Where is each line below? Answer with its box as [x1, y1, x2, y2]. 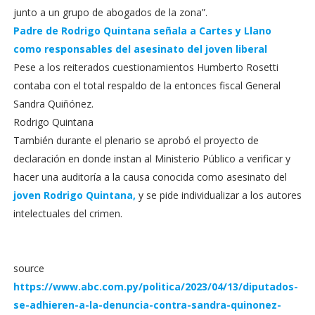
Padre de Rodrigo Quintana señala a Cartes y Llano [13, 24, 271, 37]
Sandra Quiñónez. [13, 97, 94, 110]
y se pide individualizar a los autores [135, 188, 302, 202]
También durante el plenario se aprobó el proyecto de [13, 134, 259, 147]
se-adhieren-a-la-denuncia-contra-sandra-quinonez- [13, 298, 281, 311]
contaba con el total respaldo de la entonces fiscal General [13, 79, 281, 92]
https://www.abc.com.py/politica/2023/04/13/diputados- [13, 280, 298, 293]
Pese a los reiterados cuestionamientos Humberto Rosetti [13, 60, 278, 74]
